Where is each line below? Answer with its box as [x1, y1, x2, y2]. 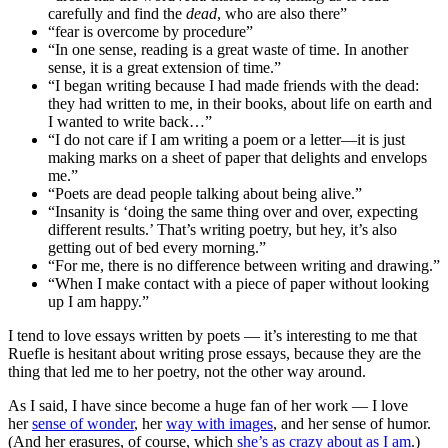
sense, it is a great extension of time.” [48, 58, 281, 76]
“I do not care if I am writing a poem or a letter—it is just [48, 130, 405, 148]
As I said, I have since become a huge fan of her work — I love [8, 396, 408, 414]
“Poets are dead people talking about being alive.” [48, 184, 362, 202]
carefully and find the [48, 4, 186, 22]
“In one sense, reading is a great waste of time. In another [48, 40, 408, 58]
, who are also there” [217, 4, 347, 22]
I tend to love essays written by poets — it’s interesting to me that [8, 326, 417, 344]
